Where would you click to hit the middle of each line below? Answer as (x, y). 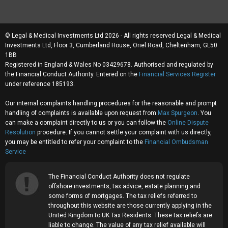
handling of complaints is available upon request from (81, 113)
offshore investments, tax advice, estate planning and (124, 186)
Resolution (20, 132)
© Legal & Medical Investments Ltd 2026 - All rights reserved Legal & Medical (113, 35)
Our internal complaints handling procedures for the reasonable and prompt (111, 103)
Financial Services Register (177, 74)
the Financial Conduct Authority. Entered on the (72, 74)
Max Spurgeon (178, 113)
